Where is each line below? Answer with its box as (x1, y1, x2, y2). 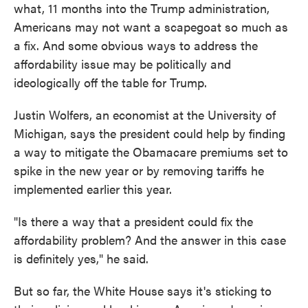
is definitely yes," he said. (14, 250, 148, 267)
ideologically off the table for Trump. (14, 74, 207, 91)
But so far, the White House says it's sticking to (14, 282, 272, 299)
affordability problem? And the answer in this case (14, 231, 286, 248)
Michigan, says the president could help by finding (14, 124, 285, 142)
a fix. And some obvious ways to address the (14, 36, 258, 54)
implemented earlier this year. (14, 180, 172, 197)
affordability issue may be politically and (14, 55, 231, 72)
